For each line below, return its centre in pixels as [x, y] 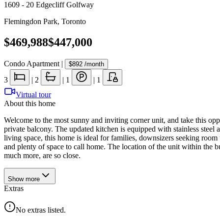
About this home [30, 103]
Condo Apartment [32, 63]
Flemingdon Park [31, 21]
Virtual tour [33, 94]
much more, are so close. [42, 155]
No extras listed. [41, 210]
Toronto [74, 21]
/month [93, 64]
